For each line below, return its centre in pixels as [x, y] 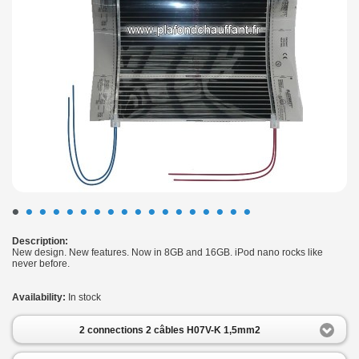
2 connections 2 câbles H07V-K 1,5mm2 [169, 330]
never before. [41, 264]
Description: [40, 242]
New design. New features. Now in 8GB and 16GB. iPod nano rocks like [167, 253]
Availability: [39, 298]
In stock [85, 298]
